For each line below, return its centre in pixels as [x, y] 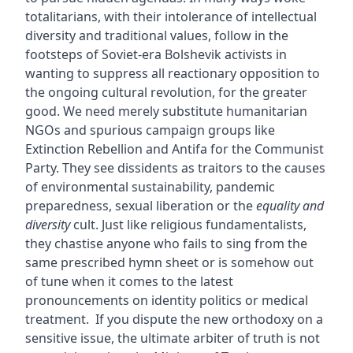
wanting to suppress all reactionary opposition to [172, 74]
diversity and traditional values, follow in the [156, 36]
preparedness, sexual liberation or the [140, 206]
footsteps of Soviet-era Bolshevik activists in [156, 55]
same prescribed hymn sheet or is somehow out [169, 263]
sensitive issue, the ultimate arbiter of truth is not [172, 338]
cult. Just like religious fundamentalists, [188, 225]
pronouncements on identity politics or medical [166, 301]
